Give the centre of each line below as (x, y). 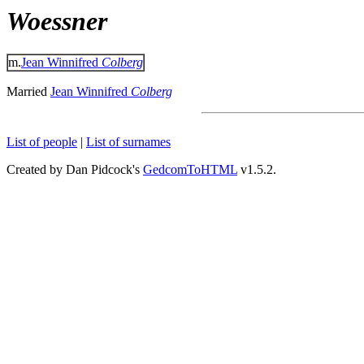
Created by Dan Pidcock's (75, 170)
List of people (42, 142)
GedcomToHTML (190, 170)
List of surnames (128, 142)
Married (28, 92)
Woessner (57, 21)
